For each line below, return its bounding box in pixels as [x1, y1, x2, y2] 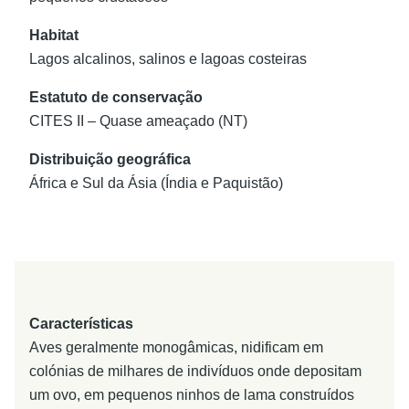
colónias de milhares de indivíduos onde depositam [29, 363, 362, 379]
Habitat [29, 27, 79, 43]
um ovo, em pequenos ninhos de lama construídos [29, 387, 354, 403]
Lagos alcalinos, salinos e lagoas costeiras [29, 51, 307, 67]
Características [29, 316, 133, 331]
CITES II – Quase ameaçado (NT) [29, 113, 247, 129]
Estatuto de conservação [29, 89, 203, 105]
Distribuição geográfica [29, 152, 191, 167]
